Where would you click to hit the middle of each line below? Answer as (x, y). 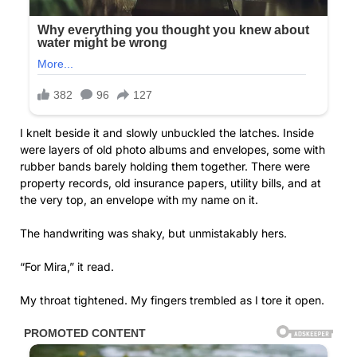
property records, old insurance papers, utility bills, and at (171, 183)
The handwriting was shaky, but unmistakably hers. (153, 233)
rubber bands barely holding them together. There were (165, 167)
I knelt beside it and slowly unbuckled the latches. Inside (167, 133)
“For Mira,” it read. (67, 267)
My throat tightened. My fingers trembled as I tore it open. (172, 300)
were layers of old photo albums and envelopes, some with (173, 150)
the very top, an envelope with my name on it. (139, 200)
